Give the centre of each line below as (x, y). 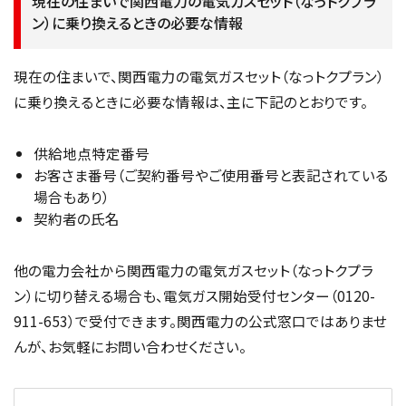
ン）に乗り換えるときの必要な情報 (137, 22)
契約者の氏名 (76, 219)
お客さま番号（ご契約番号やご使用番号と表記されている (210, 175)
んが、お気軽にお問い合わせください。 (130, 347)
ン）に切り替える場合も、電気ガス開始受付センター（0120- (194, 296)
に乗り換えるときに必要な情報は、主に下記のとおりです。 (191, 102)
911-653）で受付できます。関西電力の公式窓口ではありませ (200, 321)
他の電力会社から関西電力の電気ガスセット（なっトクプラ (193, 271)
